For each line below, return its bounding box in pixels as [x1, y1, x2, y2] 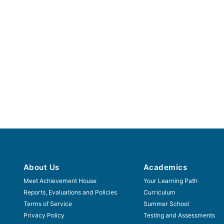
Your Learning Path [143, 176, 197, 184]
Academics [143, 162, 187, 172]
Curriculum [143, 188, 175, 196]
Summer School [143, 199, 189, 207]
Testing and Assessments [143, 211, 215, 219]
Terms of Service [23, 199, 72, 207]
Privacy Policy [23, 211, 64, 219]
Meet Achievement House [23, 176, 96, 184]
